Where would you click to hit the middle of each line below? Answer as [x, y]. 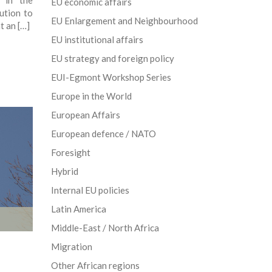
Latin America [78, 209]
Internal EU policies [90, 190]
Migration [71, 247]
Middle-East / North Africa [105, 228]
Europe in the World [91, 96]
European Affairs [85, 115]
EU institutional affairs [97, 40]
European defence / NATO [103, 134]
